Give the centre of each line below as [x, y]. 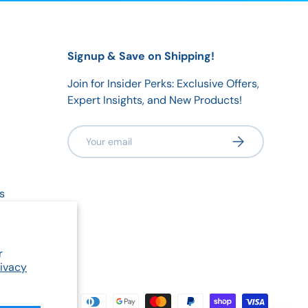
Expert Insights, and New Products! [155, 100]
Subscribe [253, 138]
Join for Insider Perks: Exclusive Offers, [163, 83]
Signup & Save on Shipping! [141, 56]
